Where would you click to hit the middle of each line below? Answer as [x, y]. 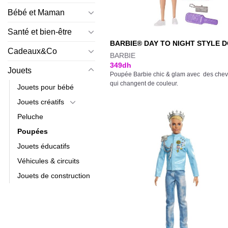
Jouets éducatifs [44, 146]
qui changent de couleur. [144, 83]
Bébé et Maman [36, 12]
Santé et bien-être [40, 32]
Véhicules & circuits [48, 161]
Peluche [30, 116]
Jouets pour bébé [46, 87]
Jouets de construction [54, 175]
